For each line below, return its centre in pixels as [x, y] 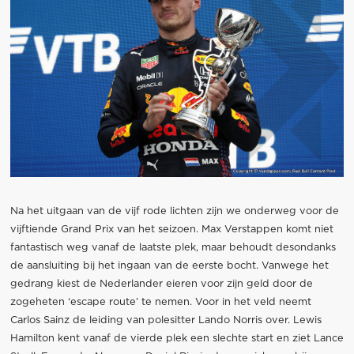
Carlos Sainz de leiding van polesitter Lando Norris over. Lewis [166, 321]
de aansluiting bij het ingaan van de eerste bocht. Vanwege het [169, 266]
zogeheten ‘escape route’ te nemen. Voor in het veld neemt [160, 303]
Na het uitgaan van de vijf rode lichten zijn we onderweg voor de [174, 212]
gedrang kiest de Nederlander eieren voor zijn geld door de [161, 284]
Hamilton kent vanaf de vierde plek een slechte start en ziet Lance [177, 339]
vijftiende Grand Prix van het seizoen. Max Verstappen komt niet [171, 230]
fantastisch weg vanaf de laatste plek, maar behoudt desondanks [173, 248]
